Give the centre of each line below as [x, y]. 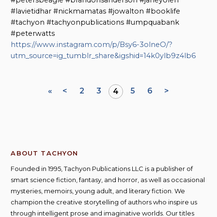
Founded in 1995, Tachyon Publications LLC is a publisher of [102, 168]
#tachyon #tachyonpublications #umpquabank [95, 22]
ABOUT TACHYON [45, 153]
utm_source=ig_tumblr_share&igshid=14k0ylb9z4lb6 [103, 55]
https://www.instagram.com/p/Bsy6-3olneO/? [92, 44]
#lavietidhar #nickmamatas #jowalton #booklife [96, 11]
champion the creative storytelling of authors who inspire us [104, 202]
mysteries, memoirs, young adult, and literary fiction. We [98, 191]
